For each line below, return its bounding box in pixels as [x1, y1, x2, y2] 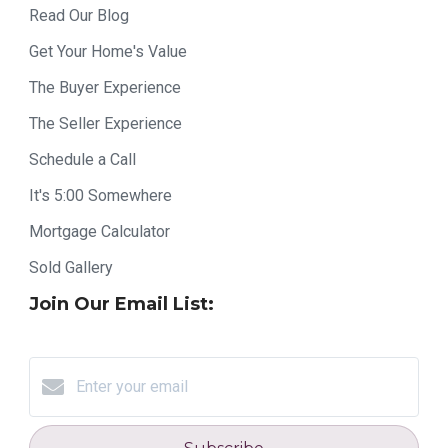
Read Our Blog [29, 6, 129, 26]
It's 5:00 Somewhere [29, 186, 172, 206]
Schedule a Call [29, 150, 136, 170]
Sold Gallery [29, 258, 113, 278]
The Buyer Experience [29, 78, 181, 98]
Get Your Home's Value [29, 42, 187, 62]
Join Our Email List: [29, 293, 214, 316]
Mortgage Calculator [29, 222, 170, 242]
